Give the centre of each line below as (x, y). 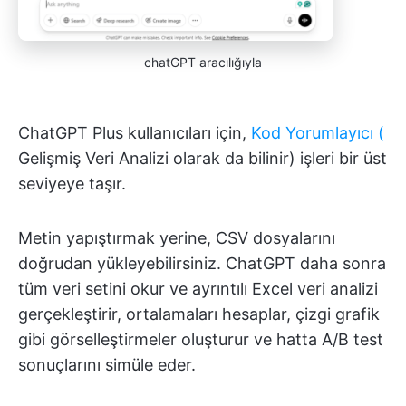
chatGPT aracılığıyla (203, 62)
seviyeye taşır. (72, 183)
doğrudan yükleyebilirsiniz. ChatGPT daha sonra (202, 263)
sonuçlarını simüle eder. (107, 364)
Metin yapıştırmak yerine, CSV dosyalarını (177, 237)
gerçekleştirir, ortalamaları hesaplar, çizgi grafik (199, 314)
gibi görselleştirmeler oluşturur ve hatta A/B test (201, 339)
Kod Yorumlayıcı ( (318, 132)
